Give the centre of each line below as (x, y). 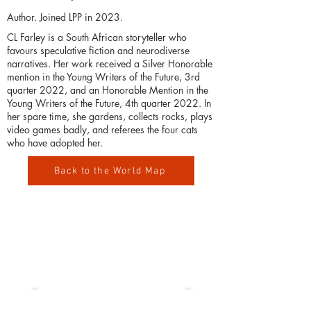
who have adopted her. (55, 143)
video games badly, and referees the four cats (102, 130)
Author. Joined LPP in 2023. (65, 17)
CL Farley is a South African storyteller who (97, 37)
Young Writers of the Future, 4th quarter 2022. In (109, 103)
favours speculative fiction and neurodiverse (98, 51)
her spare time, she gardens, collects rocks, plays (110, 117)
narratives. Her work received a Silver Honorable (110, 64)
